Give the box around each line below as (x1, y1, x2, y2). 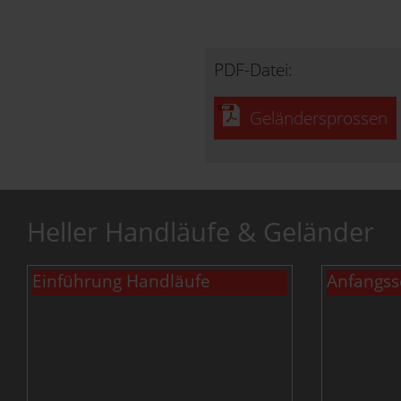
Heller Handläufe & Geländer (27, 214, 374, 249)
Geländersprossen (250, 106, 388, 130)
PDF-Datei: (214, 57, 293, 81)
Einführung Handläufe (32, 269, 210, 293)
